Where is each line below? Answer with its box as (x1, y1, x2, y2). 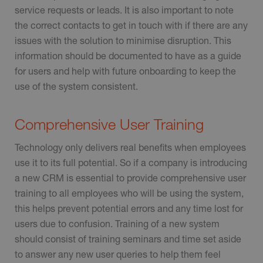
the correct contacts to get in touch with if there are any (15, 19, 248, 31)
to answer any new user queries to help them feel (15, 248, 221, 259)
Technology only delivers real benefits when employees (15, 141, 246, 153)
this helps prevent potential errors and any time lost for (15, 202, 243, 214)
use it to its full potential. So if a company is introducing (15, 156, 247, 168)
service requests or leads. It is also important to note (15, 4, 234, 15)
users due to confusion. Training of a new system (15, 217, 220, 229)
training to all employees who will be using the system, (15, 187, 244, 198)
